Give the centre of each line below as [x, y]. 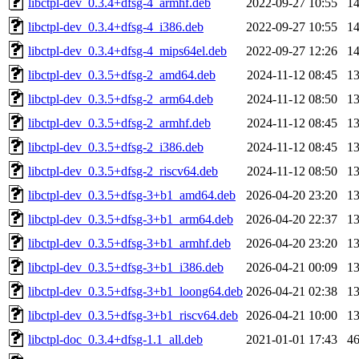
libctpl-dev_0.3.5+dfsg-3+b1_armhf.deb [129, 243]
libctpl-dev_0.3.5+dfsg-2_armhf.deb [119, 123]
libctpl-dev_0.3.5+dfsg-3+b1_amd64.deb [132, 195]
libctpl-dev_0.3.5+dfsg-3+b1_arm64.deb [131, 219]
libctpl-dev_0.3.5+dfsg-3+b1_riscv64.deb [133, 315]
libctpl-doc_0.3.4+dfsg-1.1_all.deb [115, 339]
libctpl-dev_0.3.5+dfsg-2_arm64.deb [121, 99]
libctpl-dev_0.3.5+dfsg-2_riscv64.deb [123, 171]
